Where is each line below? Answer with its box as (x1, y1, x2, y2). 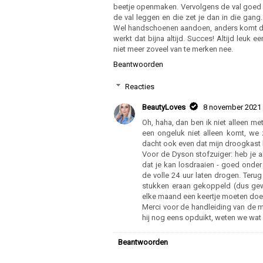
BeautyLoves (142, 103, 186, 112)
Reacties (124, 82, 154, 92)
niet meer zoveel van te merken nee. (113, 44, 233, 53)
